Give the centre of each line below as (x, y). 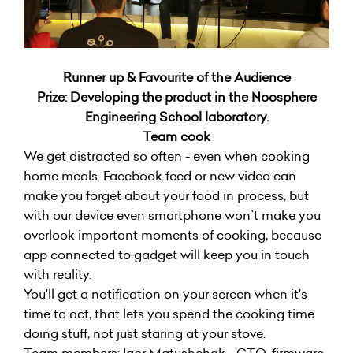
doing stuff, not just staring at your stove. (145, 334)
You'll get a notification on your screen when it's (165, 294)
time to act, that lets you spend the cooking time (169, 314)
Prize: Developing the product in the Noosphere (176, 97)
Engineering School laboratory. (176, 117)
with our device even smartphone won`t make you (172, 216)
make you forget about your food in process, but (166, 196)
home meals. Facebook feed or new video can (160, 176)
